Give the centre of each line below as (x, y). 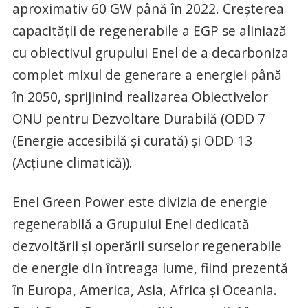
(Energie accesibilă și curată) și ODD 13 (132, 141)
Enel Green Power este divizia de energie (140, 202)
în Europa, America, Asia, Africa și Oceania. (144, 290)
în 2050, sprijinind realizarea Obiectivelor (140, 97)
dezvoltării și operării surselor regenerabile (147, 246)
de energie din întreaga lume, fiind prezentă (150, 268)
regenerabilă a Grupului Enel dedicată (131, 224)
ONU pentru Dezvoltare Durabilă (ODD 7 (139, 119)
